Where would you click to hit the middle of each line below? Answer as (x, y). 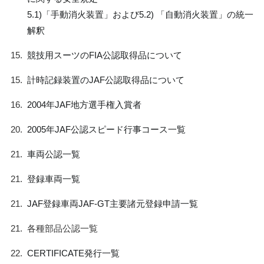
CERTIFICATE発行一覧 (73, 253)
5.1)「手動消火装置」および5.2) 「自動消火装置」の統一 (140, 14)
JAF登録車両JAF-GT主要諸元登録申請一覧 (112, 204)
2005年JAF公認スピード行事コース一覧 (106, 129)
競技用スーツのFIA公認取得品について (104, 55)
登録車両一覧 (53, 179)
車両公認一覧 (53, 154)
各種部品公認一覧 (62, 228)
